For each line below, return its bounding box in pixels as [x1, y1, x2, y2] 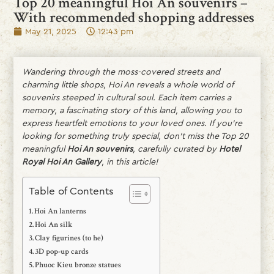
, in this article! [101, 155, 158, 168]
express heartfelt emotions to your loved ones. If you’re [21, 116, 242, 129]
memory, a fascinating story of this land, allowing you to [21, 103, 242, 116]
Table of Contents [28, 183, 114, 199]
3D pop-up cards [35, 246, 89, 257]
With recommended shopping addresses [13, 7, 255, 27]
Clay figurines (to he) [35, 232, 104, 244]
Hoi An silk [35, 219, 73, 231]
